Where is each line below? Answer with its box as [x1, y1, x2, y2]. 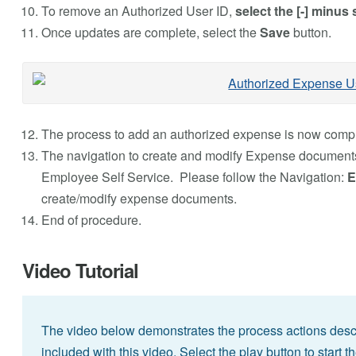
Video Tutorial [21, 256, 138, 284]
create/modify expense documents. [41, 188, 237, 207]
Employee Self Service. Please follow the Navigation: [41, 167, 344, 186]
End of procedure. [41, 210, 141, 229]
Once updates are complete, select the [41, 22, 260, 41]
